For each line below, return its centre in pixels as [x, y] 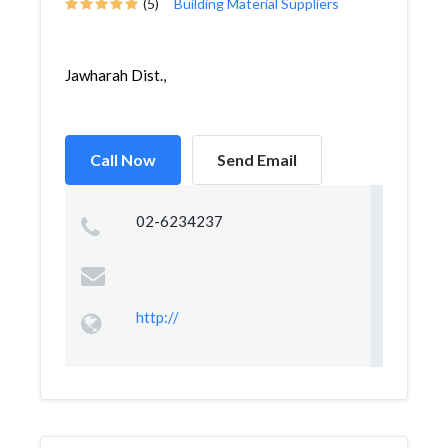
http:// [157, 317]
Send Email [257, 159]
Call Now [123, 159]
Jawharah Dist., [115, 75]
